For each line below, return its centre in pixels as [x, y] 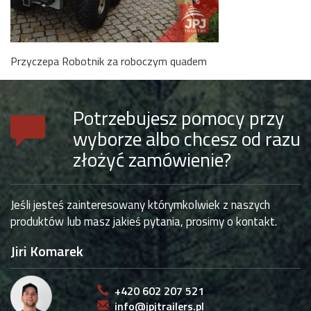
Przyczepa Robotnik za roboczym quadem [109, 61]
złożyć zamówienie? [152, 160]
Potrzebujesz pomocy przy [179, 118]
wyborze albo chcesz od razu [187, 139]
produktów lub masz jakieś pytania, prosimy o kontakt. [144, 222]
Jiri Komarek [47, 251]
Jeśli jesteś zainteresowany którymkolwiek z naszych [140, 205]
